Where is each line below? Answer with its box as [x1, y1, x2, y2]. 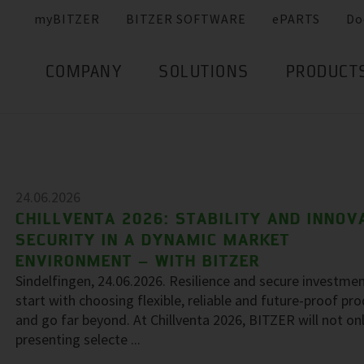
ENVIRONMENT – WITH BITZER [15, 250, 260, 271]
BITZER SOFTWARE [126, 11, 246, 28]
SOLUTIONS [158, 66, 249, 81]
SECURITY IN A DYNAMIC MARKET [15, 229, 290, 249]
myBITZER [34, 11, 100, 28]
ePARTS [272, 11, 320, 28]
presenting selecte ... [15, 330, 141, 349]
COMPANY [45, 66, 122, 81]
